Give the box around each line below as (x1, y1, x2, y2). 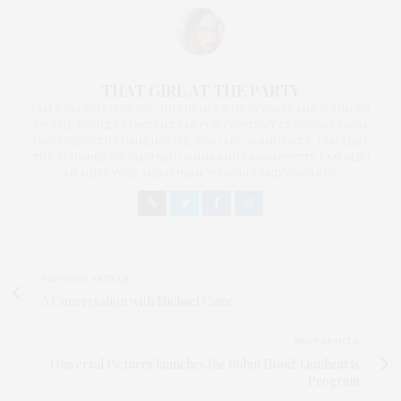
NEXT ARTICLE (294, 336, 360, 347)
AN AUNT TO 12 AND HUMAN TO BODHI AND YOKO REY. (63, 167, 338, 180)
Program (308, 372, 360, 389)
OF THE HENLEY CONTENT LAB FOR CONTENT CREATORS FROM (34, 119, 367, 132)
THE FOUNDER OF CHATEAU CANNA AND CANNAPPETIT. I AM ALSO (31, 151, 370, 164)
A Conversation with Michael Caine (41, 293, 234, 310)
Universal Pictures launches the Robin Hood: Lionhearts (50, 355, 360, 372)
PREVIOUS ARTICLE (41, 273, 130, 285)
